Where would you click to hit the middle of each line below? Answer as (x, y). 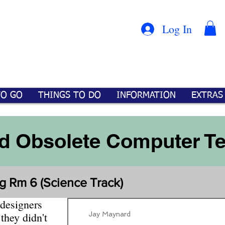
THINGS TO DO (70, 95)
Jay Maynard (109, 214)
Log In (177, 29)
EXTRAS (207, 95)
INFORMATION (146, 95)
